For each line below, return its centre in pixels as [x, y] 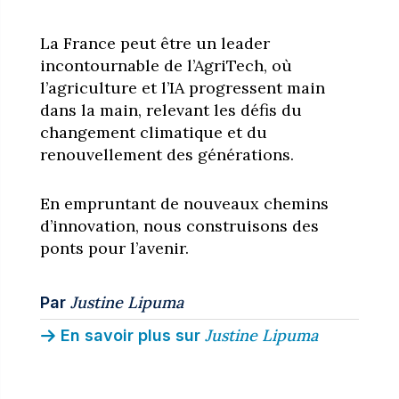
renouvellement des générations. [167, 154]
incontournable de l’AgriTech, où [166, 65]
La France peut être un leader [155, 43]
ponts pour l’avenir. [114, 248]
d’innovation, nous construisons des [179, 225]
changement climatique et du [153, 132]
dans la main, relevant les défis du [171, 110]
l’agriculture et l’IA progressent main [182, 87]
